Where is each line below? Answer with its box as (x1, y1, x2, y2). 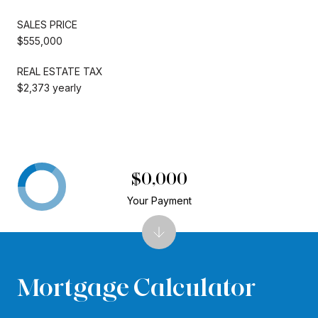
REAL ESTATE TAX (17, 65, 103, 77)
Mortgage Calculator (17, 270, 256, 302)
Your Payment (126, 194, 192, 207)
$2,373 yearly (17, 81, 82, 94)
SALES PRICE (17, 18, 77, 31)
